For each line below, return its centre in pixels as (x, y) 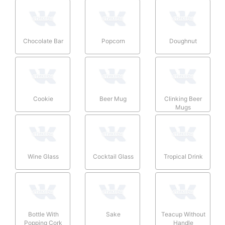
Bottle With (43, 214)
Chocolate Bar (43, 41)
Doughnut (183, 41)
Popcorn (113, 41)
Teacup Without (183, 214)
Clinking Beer (183, 98)
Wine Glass (43, 156)
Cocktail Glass (113, 156)
